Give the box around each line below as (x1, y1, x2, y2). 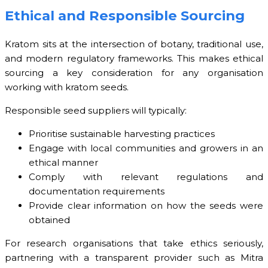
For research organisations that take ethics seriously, (5, 237, 263, 249)
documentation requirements (29, 185, 165, 197)
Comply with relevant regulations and (29, 171, 263, 183)
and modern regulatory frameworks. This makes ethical (5, 53, 263, 65)
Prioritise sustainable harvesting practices (29, 128, 215, 140)
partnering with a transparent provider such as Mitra (5, 252, 263, 264)
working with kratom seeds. (5, 81, 129, 93)
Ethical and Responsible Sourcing (5, 7, 245, 24)
